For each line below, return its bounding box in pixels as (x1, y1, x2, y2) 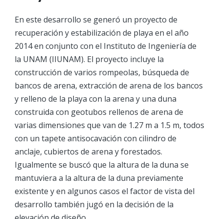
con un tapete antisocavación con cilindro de (15, 133, 176, 144)
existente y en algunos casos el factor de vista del (15, 186, 195, 197)
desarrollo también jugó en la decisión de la (15, 199, 174, 210)
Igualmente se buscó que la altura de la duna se (15, 159, 189, 171)
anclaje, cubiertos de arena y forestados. (15, 146, 162, 157)
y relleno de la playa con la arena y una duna (15, 93, 176, 105)
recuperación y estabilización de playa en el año (15, 27, 189, 39)
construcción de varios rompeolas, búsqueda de (15, 67, 189, 78)
